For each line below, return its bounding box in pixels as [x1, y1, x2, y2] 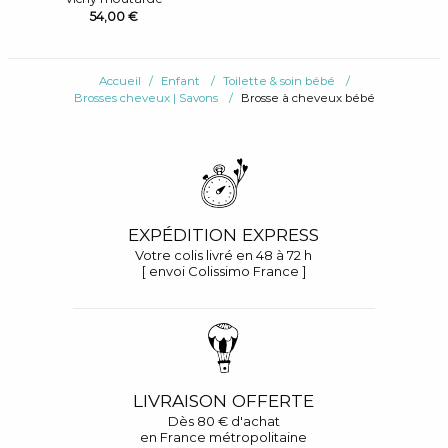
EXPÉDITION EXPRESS [128, 223, 320, 245]
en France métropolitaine [140, 428, 308, 445]
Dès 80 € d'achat [167, 412, 280, 429]
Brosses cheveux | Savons [73, 91, 218, 106]
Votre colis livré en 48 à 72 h [135, 246, 313, 263]
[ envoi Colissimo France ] [141, 262, 306, 279]
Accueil [98, 74, 141, 89]
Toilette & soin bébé [222, 74, 335, 89]
